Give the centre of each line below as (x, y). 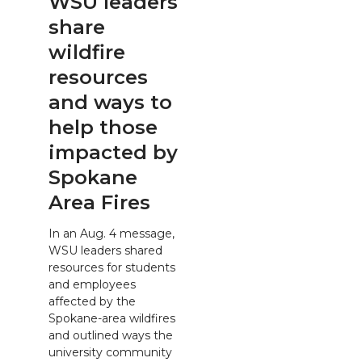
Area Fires (99, 202)
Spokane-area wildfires (112, 318)
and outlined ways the (111, 335)
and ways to (110, 102)
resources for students (112, 267)
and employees (92, 284)
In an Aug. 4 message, (112, 233)
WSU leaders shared (105, 250)
